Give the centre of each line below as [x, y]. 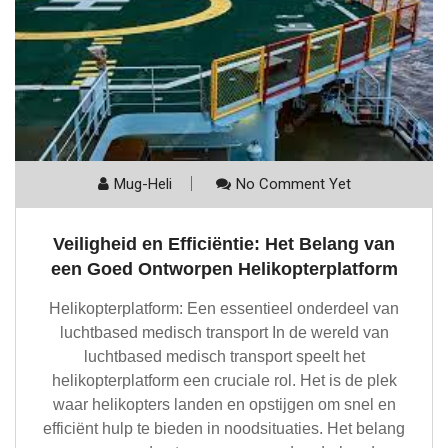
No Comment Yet [293, 184]
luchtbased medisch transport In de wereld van [224, 333]
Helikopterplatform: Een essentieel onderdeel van [224, 309]
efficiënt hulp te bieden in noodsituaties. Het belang [224, 429]
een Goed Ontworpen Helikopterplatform [224, 269]
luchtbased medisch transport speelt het [224, 357]
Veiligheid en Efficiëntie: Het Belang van [224, 244]
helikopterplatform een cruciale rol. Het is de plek [224, 381]
